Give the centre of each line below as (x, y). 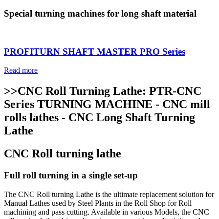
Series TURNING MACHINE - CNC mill (107, 104)
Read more (21, 70)
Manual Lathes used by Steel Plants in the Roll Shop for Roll (98, 203)
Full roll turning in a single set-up (71, 175)
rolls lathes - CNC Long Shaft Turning (99, 118)
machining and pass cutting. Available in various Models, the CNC (107, 212)
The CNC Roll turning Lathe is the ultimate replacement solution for (109, 194)
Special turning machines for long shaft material (100, 14)
